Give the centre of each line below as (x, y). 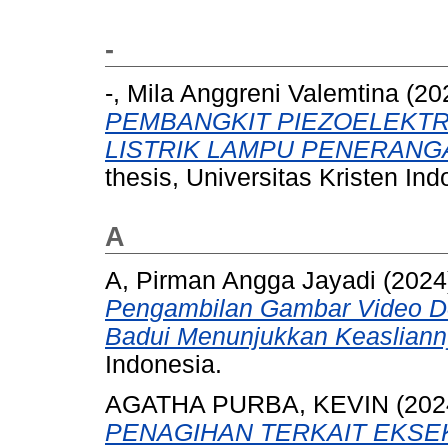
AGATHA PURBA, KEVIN (247, 405)
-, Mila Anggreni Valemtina (252, 93)
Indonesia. (163, 364)
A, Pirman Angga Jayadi (240, 280)
